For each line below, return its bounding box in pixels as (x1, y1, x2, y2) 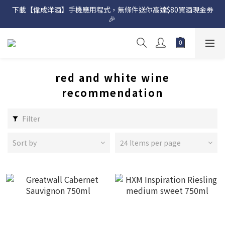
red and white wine (55, 70, 170, 85)
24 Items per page (120, 138, 181, 148)
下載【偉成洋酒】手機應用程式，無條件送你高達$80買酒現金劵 (12, 5, 213, 15)
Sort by (13, 138, 37, 148)
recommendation (62, 85, 163, 100)
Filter (22, 114, 40, 124)
